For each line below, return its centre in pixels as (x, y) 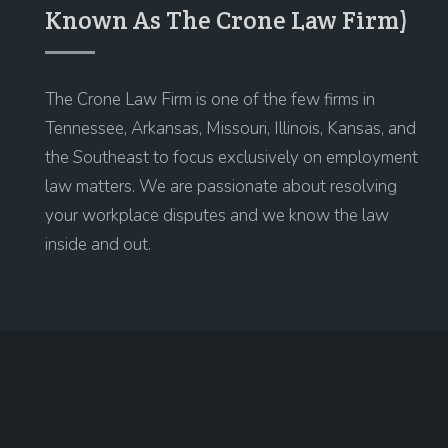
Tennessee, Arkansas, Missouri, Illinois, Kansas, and (230, 129)
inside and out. (98, 245)
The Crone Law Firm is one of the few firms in (210, 100)
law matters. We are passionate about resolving (221, 187)
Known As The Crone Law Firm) (226, 20)
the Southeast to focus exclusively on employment (231, 158)
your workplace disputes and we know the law (217, 216)
